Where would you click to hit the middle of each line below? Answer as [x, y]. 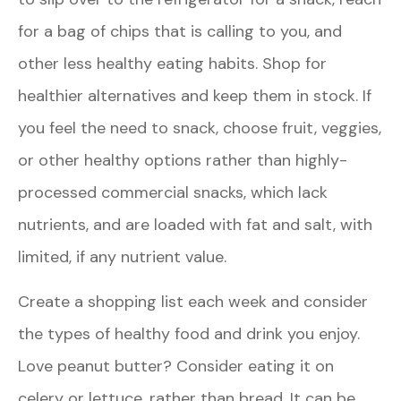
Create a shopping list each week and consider [193, 301]
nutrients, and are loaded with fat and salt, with [195, 224]
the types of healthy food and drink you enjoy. [189, 333]
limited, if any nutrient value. [122, 256]
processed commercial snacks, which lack [173, 192]
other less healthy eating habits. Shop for [172, 63]
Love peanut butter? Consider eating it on [176, 366]
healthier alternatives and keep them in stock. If [195, 95]
